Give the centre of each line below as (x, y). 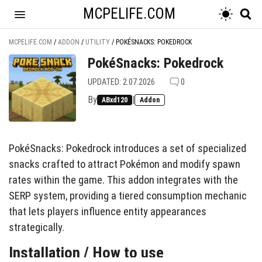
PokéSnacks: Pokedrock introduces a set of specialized (127, 148)
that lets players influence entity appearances (108, 211)
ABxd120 (115, 100)
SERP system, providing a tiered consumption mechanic (128, 196)
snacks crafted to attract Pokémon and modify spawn (125, 164)
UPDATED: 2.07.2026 (121, 82)
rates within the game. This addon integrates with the (123, 180)
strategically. (37, 227)
